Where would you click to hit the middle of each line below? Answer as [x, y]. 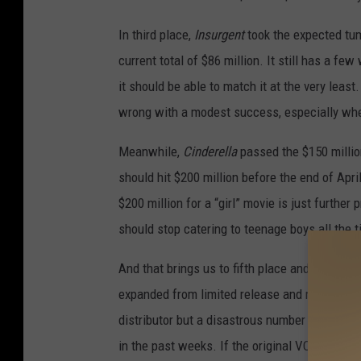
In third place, [156, 35]
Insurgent [219, 35]
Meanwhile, [151, 152]
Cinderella [210, 152]
